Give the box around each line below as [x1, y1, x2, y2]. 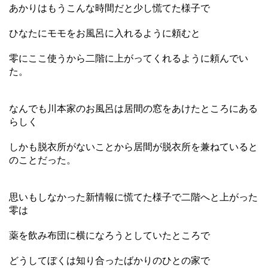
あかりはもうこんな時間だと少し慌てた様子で [9, 2, 210, 14]
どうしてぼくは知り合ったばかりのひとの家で [9, 254, 210, 266]
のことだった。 [9, 154, 76, 166]
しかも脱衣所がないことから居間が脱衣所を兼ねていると [9, 141, 258, 153]
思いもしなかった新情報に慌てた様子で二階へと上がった [9, 191, 258, 203]
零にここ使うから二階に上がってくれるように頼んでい [9, 52, 248, 64]
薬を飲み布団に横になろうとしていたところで [9, 229, 210, 241]
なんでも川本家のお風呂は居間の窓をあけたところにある [9, 102, 258, 114]
